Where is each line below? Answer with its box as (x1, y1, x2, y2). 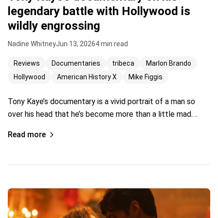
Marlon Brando (146, 59, 191, 68)
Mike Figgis (128, 73, 163, 81)
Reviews (14, 59, 40, 68)
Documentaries (52, 59, 100, 68)
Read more (8, 130, 46, 140)
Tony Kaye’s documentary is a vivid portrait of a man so (8, 97, 195, 107)
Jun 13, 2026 (56, 40, 95, 48)
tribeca (112, 59, 134, 68)
